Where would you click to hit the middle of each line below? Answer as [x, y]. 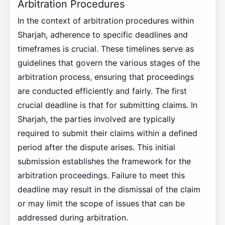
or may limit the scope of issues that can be [101, 203]
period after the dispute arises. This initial [96, 147]
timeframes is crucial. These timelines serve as [105, 48]
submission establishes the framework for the [104, 161]
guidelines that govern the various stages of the [108, 63]
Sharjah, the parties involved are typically [96, 119]
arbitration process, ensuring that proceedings [105, 77]
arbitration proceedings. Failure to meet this [101, 175]
